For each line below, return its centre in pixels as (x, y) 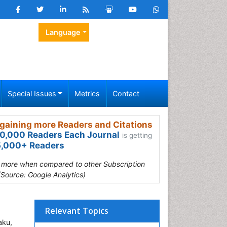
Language (63, 32)
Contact (126, 93)
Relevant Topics (77, 211)
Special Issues (32, 93)
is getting (137, 135)
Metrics (87, 93)
